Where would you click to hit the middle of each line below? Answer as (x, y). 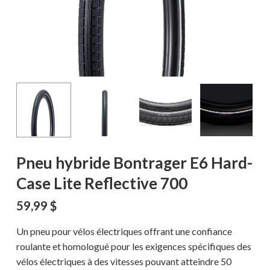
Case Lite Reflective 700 (102, 184)
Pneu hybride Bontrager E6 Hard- (134, 163)
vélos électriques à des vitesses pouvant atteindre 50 (124, 262)
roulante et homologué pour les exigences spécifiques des (133, 246)
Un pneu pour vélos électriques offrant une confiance (124, 231)
